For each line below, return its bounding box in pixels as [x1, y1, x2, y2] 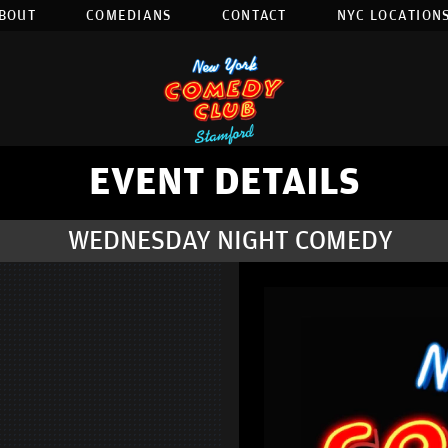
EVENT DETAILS [88, 161, 360, 204]
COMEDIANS [85, 7, 172, 24]
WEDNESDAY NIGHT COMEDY [68, 226, 394, 256]
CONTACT [221, 7, 287, 24]
